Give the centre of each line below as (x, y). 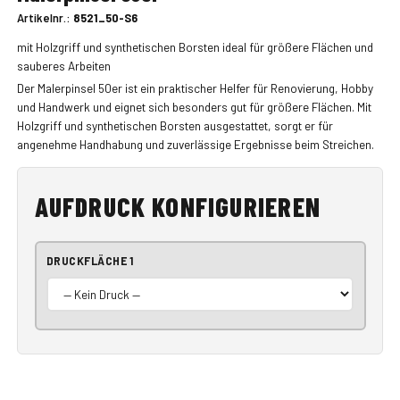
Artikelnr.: (45, 18)
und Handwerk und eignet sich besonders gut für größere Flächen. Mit (194, 107)
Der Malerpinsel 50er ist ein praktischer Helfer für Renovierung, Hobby (195, 88)
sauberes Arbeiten (63, 65)
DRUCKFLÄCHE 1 (90, 261)
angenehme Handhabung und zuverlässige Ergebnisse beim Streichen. (195, 145)
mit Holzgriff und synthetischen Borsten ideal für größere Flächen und (195, 46)
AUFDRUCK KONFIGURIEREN (177, 206)
